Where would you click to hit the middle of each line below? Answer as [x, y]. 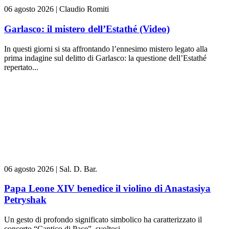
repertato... [21, 67]
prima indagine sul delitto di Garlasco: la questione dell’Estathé [105, 58]
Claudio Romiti [84, 9]
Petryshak [25, 200]
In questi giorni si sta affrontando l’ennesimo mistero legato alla [106, 49]
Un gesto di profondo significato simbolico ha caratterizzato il [103, 220]
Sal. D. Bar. [78, 169]
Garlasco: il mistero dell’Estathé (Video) [87, 29]
